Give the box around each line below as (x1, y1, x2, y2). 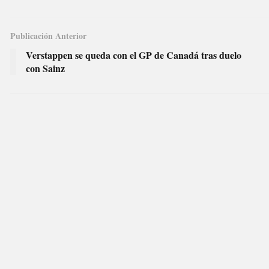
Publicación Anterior (10, 29, 86, 42)
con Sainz (26, 61, 65, 75)
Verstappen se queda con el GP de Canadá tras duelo (26, 47, 241, 62)
